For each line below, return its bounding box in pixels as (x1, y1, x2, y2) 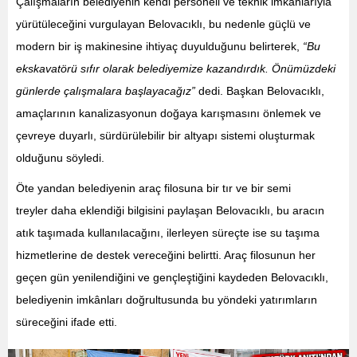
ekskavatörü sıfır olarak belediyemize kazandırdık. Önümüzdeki (16, 61, 335, 75)
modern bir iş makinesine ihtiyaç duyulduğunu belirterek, (16, 39, 303, 53)
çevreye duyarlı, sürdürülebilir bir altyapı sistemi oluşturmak (16, 128, 315, 142)
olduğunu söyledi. (16, 151, 104, 164)
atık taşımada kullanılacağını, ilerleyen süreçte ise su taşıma (16, 226, 320, 239)
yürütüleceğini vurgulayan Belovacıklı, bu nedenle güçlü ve (16, 17, 311, 30)
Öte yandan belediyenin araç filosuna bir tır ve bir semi (16, 181, 291, 194)
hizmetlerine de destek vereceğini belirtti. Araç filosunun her (16, 248, 316, 261)
